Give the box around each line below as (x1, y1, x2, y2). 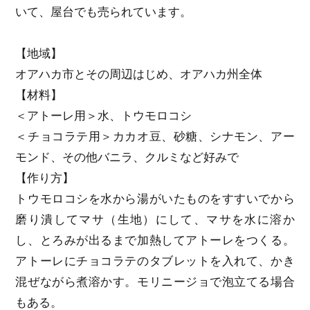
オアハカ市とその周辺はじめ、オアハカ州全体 (15, 68, 263, 82)
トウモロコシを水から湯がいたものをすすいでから (15, 192, 295, 206)
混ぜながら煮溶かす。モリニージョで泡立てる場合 (15, 275, 295, 289)
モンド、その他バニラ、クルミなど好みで (15, 151, 239, 165)
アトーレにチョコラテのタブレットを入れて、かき (15, 255, 295, 268)
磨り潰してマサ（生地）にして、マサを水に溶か (15, 213, 295, 227)
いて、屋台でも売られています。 (15, 6, 192, 19)
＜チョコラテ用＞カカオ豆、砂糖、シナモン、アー (15, 130, 295, 144)
